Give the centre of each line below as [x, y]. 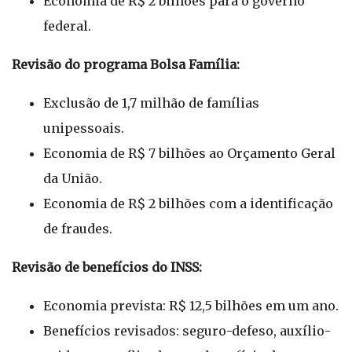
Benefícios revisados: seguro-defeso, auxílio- [187, 331]
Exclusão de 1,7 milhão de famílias [151, 103]
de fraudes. [78, 229]
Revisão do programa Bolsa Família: [126, 64]
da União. [73, 178]
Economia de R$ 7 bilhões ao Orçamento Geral [189, 153]
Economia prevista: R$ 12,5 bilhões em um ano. [191, 306]
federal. [67, 26]
